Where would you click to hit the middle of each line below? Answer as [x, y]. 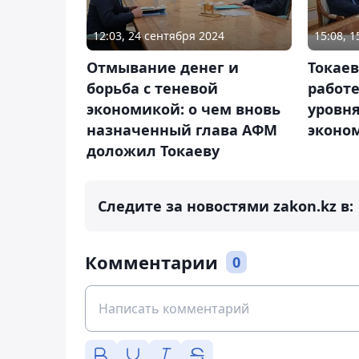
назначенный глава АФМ [182, 129]
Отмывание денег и [163, 67]
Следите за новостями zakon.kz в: [226, 206]
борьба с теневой [152, 88]
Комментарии [151, 262]
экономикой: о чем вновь [184, 109]
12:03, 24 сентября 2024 [159, 35]
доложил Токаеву [153, 150]
